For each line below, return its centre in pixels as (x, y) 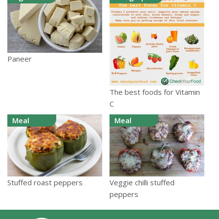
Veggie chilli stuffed (142, 182)
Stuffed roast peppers (45, 182)
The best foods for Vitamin (155, 92)
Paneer (20, 59)
